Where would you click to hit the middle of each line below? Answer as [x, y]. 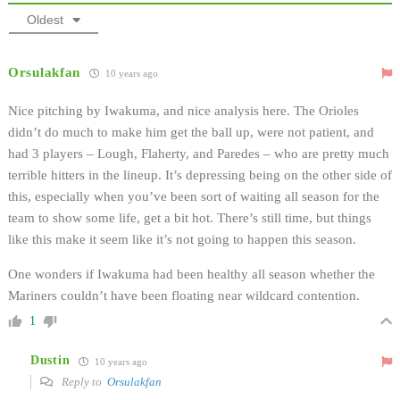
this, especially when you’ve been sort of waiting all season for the [194, 196]
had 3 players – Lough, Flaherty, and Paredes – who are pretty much [199, 153]
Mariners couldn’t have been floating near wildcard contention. [184, 295]
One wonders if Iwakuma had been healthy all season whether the [192, 274]
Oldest [45, 19]
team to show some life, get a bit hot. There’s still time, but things [190, 217]
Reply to [83, 381]
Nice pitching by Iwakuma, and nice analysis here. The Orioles [183, 110]
